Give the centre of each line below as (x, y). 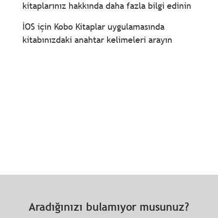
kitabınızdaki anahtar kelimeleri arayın (97, 40)
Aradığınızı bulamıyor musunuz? (109, 207)
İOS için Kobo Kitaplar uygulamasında (93, 27)
